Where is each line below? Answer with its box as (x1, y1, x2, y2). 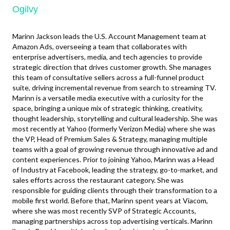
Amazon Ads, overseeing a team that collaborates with (12, 42, 187, 51)
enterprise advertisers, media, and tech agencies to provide (12, 52, 202, 61)
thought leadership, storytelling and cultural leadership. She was (12, 114, 218, 123)
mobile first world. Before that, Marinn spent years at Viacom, (12, 196, 208, 205)
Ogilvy (12, 4, 38, 14)
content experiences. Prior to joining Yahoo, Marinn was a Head (12, 155, 214, 164)
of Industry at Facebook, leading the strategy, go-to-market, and (12, 165, 218, 174)
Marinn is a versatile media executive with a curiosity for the (12, 93, 203, 102)
